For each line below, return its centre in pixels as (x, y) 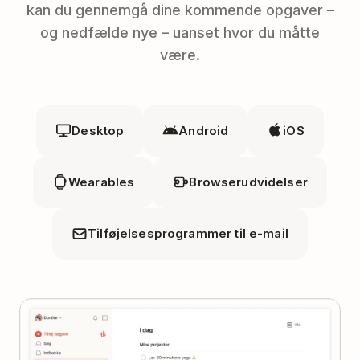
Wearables (102, 182)
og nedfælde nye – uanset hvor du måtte (180, 32)
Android (204, 130)
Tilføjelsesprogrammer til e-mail (188, 233)
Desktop (98, 130)
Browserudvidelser (248, 182)
